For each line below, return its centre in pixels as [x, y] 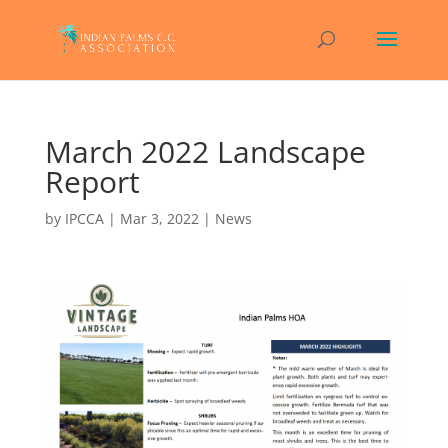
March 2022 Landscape [205, 151]
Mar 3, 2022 [159, 218]
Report [92, 181]
